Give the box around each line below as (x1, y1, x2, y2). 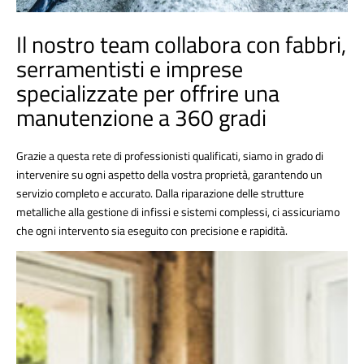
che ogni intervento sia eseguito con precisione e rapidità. (16, 221, 288, 239)
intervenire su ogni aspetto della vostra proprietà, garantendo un (16, 165, 323, 183)
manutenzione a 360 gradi (16, 99, 266, 135)
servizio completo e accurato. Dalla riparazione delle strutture (16, 184, 304, 201)
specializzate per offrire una (16, 75, 279, 110)
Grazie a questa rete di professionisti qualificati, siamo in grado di (16, 146, 323, 164)
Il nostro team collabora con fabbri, (16, 26, 346, 62)
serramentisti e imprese (16, 50, 243, 86)
